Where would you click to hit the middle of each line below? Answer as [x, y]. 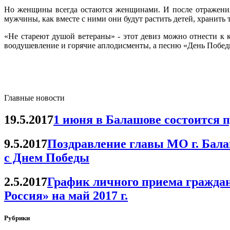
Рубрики [17, 218]
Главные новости [34, 98]
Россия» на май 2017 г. [66, 195]
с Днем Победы [47, 157]
